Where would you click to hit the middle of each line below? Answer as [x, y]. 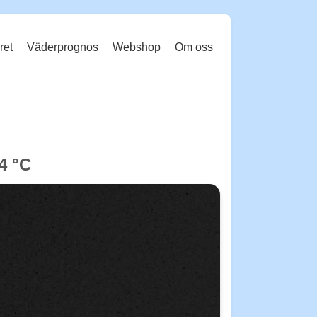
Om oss [194, 47]
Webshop [137, 47]
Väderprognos [63, 47]
